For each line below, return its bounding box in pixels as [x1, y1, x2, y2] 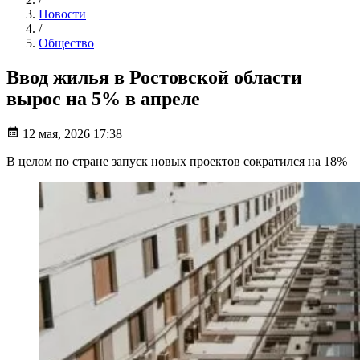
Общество [39, 35, 94, 50]
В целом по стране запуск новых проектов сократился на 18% [6, 154, 347, 169]
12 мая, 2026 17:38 [22, 127, 122, 141]
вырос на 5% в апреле [6, 88, 200, 109]
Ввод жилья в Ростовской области [6, 66, 302, 88]
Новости [39, 6, 86, 21]
